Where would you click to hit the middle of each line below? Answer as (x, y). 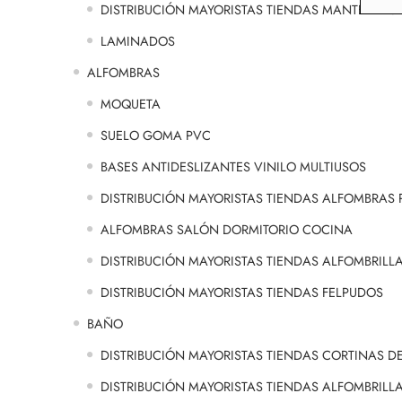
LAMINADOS (138, 41)
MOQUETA (131, 104)
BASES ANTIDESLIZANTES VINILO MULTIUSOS (233, 167)
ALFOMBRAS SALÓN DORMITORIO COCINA (227, 230)
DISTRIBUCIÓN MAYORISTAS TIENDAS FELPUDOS (242, 293)
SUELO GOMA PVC (156, 135)
